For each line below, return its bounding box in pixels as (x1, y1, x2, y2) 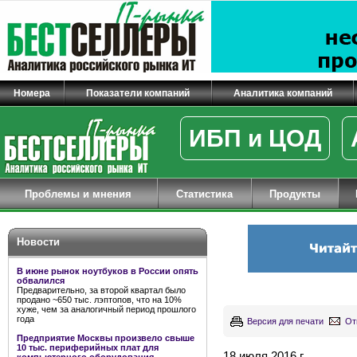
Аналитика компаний (233, 88, 332, 99)
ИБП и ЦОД (188, 125, 321, 151)
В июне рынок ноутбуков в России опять (17, 266, 198, 276)
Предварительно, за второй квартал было (17, 285, 186, 295)
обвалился (17, 276, 65, 285)
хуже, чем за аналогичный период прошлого (17, 304, 196, 314)
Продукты (269, 188, 321, 200)
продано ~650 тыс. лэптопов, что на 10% (17, 295, 182, 304)
